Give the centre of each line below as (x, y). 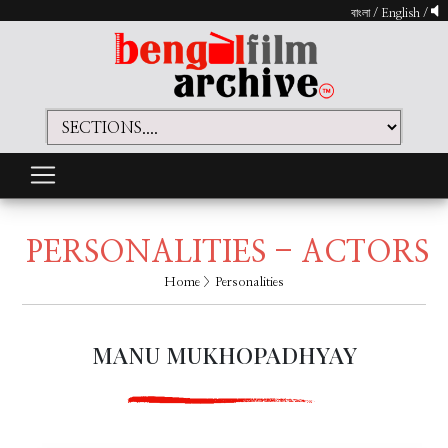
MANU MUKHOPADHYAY (224, 355)
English (402, 13)
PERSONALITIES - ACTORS (227, 253)
